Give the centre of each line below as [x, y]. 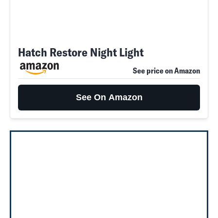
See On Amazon [109, 97]
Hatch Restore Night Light [81, 52]
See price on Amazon [166, 71]
